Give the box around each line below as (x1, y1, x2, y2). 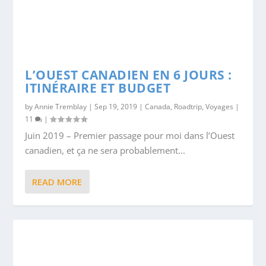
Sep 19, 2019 (94, 102, 138, 112)
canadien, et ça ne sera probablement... (25, 144, 186, 157)
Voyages (205, 102, 234, 112)
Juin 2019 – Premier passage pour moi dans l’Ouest (25, 129, 235, 142)
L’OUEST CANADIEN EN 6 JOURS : (25, 66, 232, 84)
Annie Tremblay (34, 102, 87, 112)
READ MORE (32, 176, 83, 188)
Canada (145, 102, 171, 112)
